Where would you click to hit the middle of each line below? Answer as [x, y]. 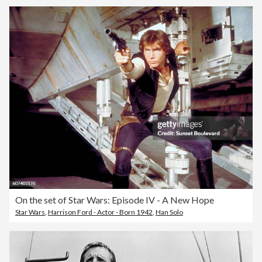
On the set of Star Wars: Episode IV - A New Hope [115, 199]
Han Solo [169, 212]
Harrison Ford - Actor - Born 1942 [100, 212]
